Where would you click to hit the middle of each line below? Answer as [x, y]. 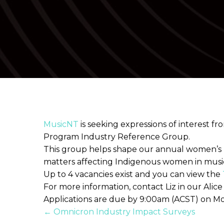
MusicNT [61, 124]
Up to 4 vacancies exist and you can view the [133, 174]
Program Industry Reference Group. [117, 136]
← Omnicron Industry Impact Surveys [119, 211]
